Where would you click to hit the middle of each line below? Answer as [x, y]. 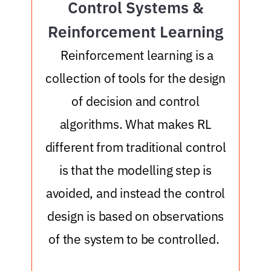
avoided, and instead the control [135, 193]
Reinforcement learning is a [137, 55]
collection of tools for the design [135, 78]
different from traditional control [135, 147]
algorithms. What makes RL [135, 124]
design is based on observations [135, 216]
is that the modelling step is [135, 170]
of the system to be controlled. [134, 239]
